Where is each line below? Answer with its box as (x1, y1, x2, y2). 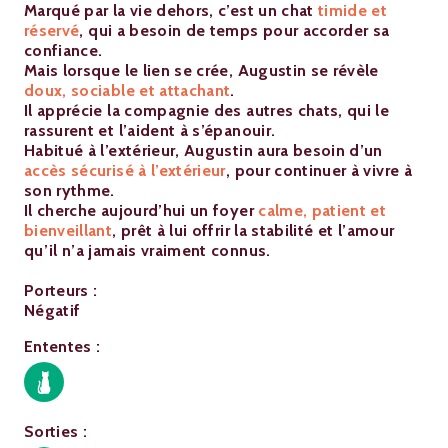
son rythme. (24, 181, 115, 201)
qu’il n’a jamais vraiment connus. (24, 241, 271, 261)
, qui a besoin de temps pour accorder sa (79, 21, 390, 41)
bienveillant (24, 221, 113, 241)
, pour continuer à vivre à (225, 161, 412, 181)
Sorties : (24, 422, 88, 442)
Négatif (24, 301, 81, 321)
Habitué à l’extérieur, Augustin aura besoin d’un (24, 141, 383, 161)
